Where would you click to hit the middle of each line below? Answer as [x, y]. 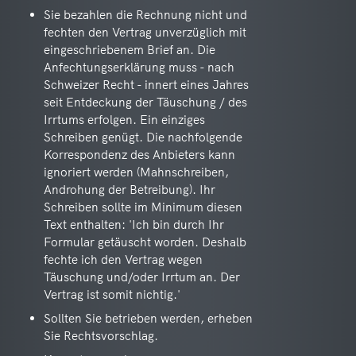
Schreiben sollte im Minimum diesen [143, 207]
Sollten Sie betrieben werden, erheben [148, 318]
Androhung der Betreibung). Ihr [130, 190]
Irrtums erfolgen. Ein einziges [124, 120]
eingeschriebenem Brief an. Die [130, 50]
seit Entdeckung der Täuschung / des [145, 102]
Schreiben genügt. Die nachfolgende [143, 137]
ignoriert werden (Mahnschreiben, [136, 172]
